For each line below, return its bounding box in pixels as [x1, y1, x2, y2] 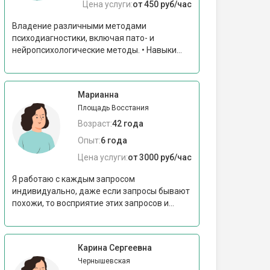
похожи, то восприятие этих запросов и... [12, 198, 174, 208]
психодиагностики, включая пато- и [12, 33, 154, 43]
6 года [101, 136, 127, 145]
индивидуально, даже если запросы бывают [12, 186, 190, 196]
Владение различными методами [12, 21, 146, 31]
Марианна [78, 90, 119, 99]
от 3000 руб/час [128, 152, 192, 162]
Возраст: [78, 119, 112, 128]
